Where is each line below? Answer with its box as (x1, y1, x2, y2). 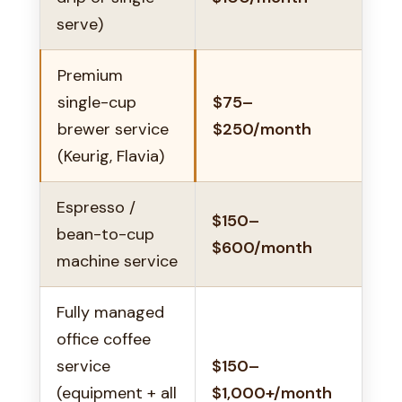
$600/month (212, 236, 312, 258)
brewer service (57, 118, 169, 140)
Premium (57, 64, 123, 86)
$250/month (213, 118, 311, 140)
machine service (57, 249, 178, 272)
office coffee (57, 328, 151, 350)
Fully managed (57, 301, 164, 323)
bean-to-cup (57, 223, 154, 245)
